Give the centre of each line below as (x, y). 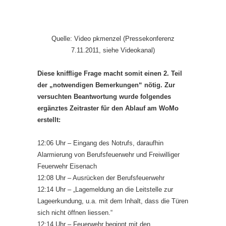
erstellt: (49, 120)
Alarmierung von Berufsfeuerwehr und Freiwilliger (108, 155)
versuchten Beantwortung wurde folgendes (104, 97)
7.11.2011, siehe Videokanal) (113, 50)
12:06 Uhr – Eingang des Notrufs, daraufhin (100, 143)
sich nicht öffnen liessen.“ (75, 213)
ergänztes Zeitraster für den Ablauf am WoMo (108, 108)
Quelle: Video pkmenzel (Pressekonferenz (113, 39)
